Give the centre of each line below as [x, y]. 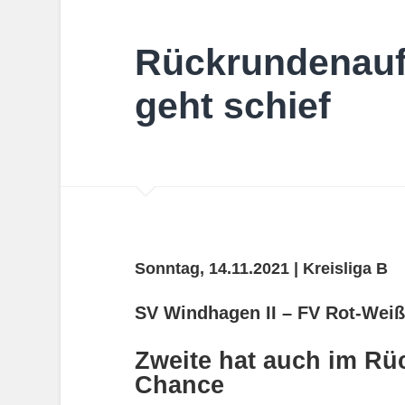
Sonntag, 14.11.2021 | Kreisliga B [261, 269]
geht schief [232, 105]
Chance [179, 386]
